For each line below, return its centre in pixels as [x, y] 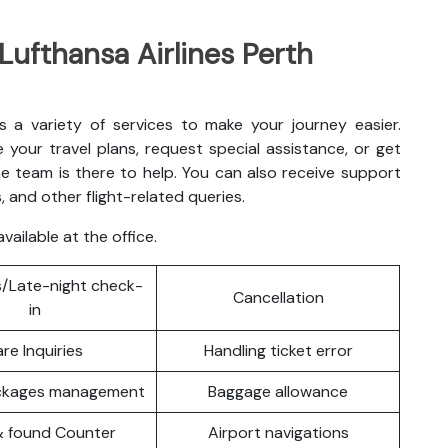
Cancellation [278, 297]
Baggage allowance [278, 391]
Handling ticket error [278, 350]
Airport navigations [278, 432]
